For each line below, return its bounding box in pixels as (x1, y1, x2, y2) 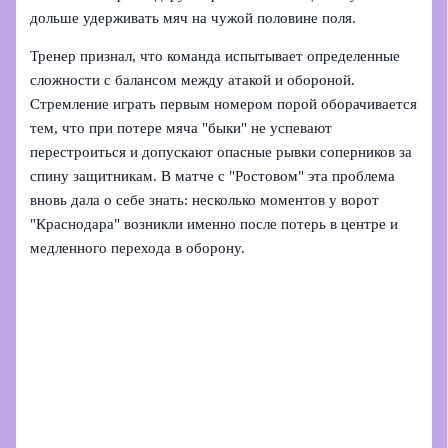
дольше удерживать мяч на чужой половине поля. (30, 9, 357, 26)
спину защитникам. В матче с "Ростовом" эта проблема (30, 168, 396, 185)
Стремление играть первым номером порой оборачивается (30, 96, 418, 113)
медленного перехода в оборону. (30, 240, 246, 257)
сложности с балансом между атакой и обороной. (30, 72, 356, 89)
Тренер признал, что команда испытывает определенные (30, 48, 401, 65)
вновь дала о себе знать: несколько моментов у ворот (30, 192, 380, 209)
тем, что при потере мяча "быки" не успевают (30, 120, 333, 137)
